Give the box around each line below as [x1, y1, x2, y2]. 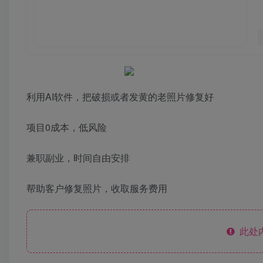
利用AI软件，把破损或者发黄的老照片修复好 [26, 90, 214, 104]
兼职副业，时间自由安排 [26, 151, 130, 165]
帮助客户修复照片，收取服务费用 [26, 181, 167, 195]
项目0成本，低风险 [26, 120, 107, 134]
